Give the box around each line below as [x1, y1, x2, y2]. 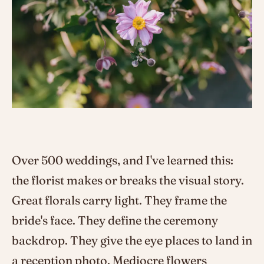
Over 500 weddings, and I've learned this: [12, 152, 233, 167]
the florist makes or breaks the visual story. [12, 172, 244, 187]
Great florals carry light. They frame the [12, 192, 227, 207]
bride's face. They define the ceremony [12, 212, 218, 227]
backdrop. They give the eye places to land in [12, 232, 252, 247]
